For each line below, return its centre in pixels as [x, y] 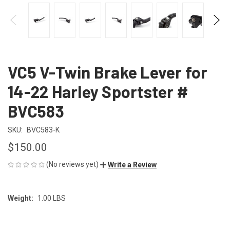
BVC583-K [43, 130]
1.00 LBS [51, 198]
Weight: [21, 198]
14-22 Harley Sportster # [98, 91]
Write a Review [132, 165]
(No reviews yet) [72, 164]
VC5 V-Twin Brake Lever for [108, 72]
